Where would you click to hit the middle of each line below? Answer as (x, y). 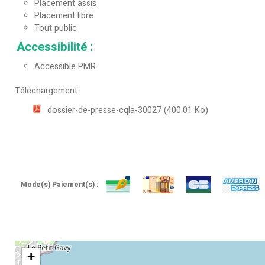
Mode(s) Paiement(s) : (60, 184)
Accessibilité (53, 47)
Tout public (56, 28)
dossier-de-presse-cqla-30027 (105, 110)
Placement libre (64, 16)
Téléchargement (46, 91)
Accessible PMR (65, 67)
